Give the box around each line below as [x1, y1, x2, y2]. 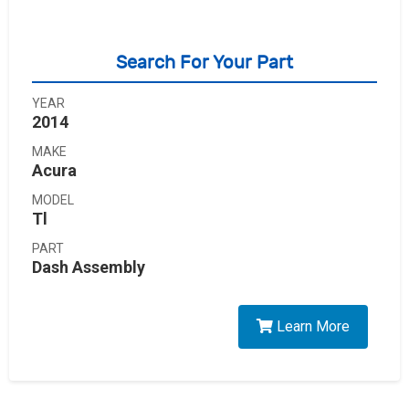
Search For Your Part [116, 52, 293, 73]
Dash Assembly [32, 257, 145, 277]
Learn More [273, 318, 350, 335]
